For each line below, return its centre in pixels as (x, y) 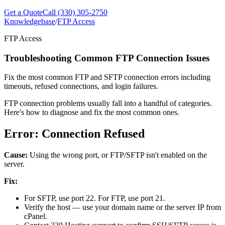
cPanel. (36, 216)
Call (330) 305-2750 (75, 12)
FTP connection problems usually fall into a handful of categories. (108, 103)
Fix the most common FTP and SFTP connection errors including (107, 77)
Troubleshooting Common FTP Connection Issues (107, 58)
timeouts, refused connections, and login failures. (81, 86)
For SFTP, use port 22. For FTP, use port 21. (95, 198)
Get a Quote (23, 12)
